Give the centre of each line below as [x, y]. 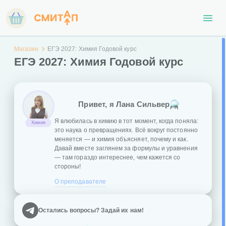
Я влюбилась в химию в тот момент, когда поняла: [126, 121]
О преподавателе [80, 182]
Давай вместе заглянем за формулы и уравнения [126, 148]
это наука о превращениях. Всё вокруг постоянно [126, 130]
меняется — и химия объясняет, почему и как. [121, 139]
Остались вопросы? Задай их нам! [91, 210]
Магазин [26, 49]
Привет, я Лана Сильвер [124, 104]
